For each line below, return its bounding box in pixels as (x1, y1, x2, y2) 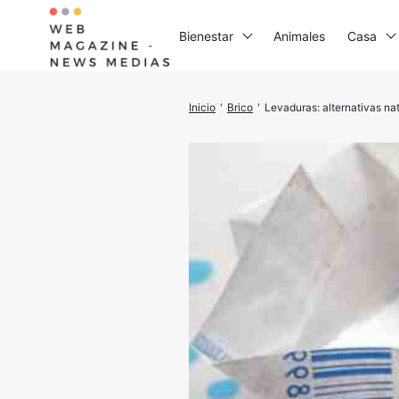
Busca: (253, 106, 297, 125)
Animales (273, 28, 325, 44)
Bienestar (179, 28, 233, 44)
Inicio (189, 100, 216, 114)
